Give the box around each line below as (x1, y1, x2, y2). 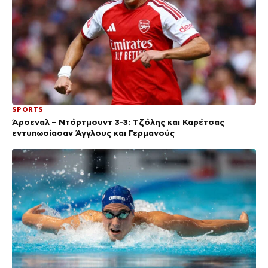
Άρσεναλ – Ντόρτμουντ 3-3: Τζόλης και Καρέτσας (12, 117, 224, 127)
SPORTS (12, 106, 44, 114)
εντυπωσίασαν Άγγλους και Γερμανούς (12, 128, 175, 138)
